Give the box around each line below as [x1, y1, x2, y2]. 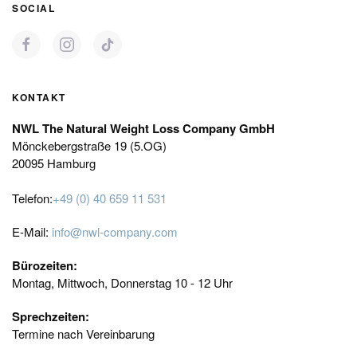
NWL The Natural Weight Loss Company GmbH [12, 120, 275, 137]
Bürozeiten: [12, 257, 77, 274]
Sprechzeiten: [12, 308, 89, 325]
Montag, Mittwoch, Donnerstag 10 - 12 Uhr [12, 274, 233, 291]
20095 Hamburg [12, 155, 96, 171]
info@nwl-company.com [52, 223, 178, 240]
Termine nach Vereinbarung [12, 325, 158, 342]
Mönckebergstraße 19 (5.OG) [12, 137, 167, 154]
